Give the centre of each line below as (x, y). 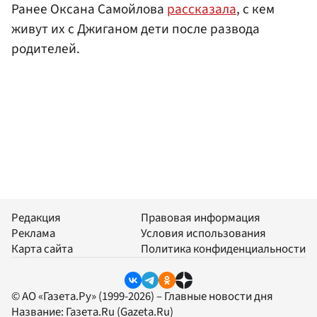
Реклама (33, 234)
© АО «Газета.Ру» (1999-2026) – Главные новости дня (142, 296)
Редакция (36, 218)
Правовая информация (201, 218)
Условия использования (203, 234)
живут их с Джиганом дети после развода (136, 29)
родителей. (46, 49)
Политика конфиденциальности (223, 249)
